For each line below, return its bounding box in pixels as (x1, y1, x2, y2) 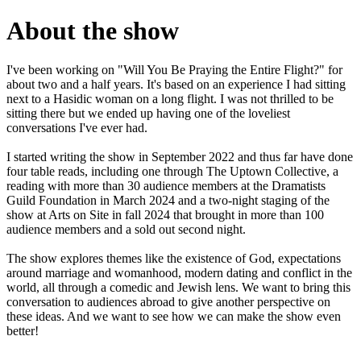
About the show (6, 15, 179, 45)
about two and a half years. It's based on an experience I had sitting (6, 77, 346, 91)
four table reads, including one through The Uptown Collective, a (6, 164, 338, 178)
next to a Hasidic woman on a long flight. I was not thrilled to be (6, 91, 334, 106)
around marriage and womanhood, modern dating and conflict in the (6, 265, 352, 280)
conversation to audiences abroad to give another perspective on (6, 294, 330, 309)
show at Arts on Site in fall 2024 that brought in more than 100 (6, 207, 324, 222)
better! (6, 323, 39, 338)
